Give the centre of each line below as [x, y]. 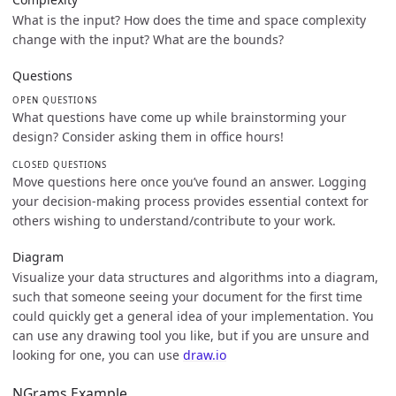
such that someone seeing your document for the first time [187, 296]
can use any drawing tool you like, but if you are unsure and [191, 335]
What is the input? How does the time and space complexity [189, 19]
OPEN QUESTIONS [55, 100]
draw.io [205, 354]
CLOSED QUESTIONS [60, 164]
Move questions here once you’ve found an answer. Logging [190, 182]
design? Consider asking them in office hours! [148, 137]
